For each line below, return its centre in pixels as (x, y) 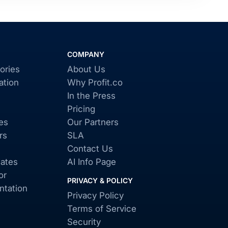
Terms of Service (102, 209)
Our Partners (93, 122)
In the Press (92, 96)
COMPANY (86, 54)
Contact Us (90, 149)
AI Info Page (92, 162)
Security (84, 222)
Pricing (81, 109)
